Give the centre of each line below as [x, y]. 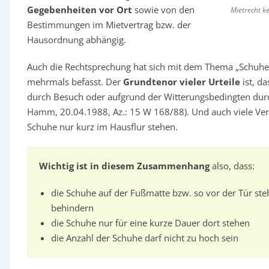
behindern [72, 208]
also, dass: [232, 166]
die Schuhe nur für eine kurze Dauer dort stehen [150, 223]
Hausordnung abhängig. [76, 40]
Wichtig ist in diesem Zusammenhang [124, 166]
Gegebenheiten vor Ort [79, 10]
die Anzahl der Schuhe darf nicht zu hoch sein [144, 238]
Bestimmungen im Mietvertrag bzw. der [109, 25]
